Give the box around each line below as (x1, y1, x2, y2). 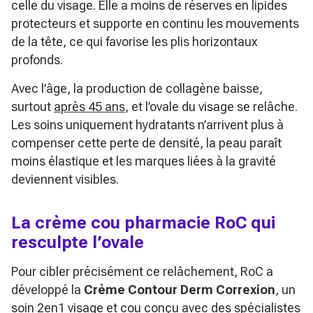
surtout (11, 99, 54, 114)
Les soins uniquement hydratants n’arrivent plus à (11, 117, 284, 132)
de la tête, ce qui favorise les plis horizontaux (11, 34, 258, 49)
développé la (11, 282, 84, 297)
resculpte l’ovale (11, 232, 144, 252)
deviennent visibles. (11, 171, 119, 187)
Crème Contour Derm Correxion (84, 282, 275, 297)
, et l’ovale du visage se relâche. (125, 99, 298, 114)
